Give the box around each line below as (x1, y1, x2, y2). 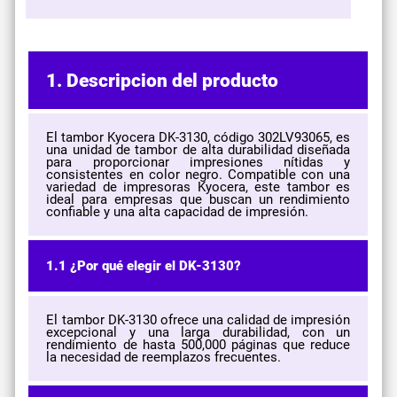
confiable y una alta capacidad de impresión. (46, 203, 309, 220)
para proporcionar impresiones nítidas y (46, 153, 351, 170)
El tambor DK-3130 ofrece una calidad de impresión (46, 311, 351, 328)
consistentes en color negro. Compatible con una (46, 166, 351, 183)
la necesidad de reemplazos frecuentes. (46, 348, 282, 365)
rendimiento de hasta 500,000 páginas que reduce (46, 336, 351, 353)
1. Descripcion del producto (46, 68, 279, 91)
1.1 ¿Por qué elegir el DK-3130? (46, 257, 242, 274)
